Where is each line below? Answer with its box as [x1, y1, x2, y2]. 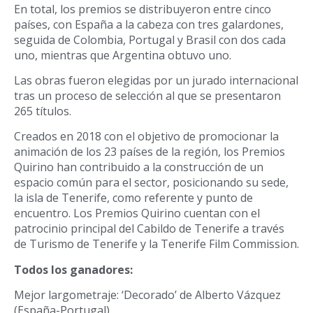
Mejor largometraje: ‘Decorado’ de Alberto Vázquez [14, 287, 281, 303]
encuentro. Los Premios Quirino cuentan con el [14, 205, 260, 221]
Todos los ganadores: [14, 261, 133, 277]
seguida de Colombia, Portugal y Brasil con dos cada [14, 31, 286, 48]
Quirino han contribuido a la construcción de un [14, 159, 263, 175]
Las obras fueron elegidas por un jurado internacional [14, 72, 298, 88]
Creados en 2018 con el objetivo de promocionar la [14, 129, 279, 145]
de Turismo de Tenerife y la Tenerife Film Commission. [14, 236, 299, 252]
